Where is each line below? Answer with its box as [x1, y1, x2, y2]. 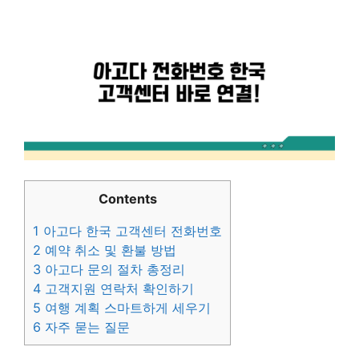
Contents [98, 191, 157, 208]
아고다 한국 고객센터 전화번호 [39, 223, 222, 240]
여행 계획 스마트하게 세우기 [41, 300, 211, 317]
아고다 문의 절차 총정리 [41, 261, 185, 278]
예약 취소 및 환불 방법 [41, 242, 176, 259]
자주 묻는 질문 [41, 319, 130, 336]
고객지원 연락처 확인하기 [41, 280, 194, 297]
